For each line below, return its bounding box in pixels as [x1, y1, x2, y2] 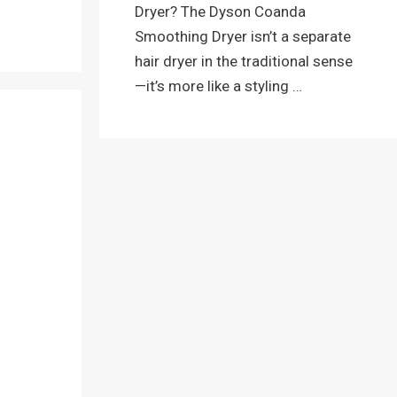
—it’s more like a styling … [135, 77, 302, 96]
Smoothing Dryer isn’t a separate [135, 27, 351, 46]
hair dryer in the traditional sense [135, 52, 353, 71]
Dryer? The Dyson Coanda [135, 3, 306, 21]
